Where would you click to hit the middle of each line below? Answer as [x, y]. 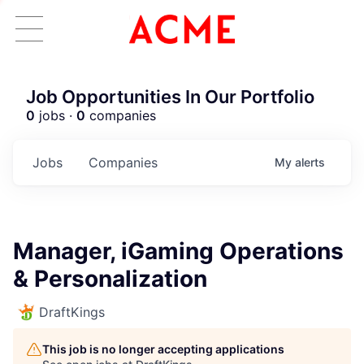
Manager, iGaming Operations [178, 251]
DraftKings [72, 312]
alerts [310, 162]
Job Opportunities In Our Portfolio [170, 97]
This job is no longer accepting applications [163, 349]
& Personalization [110, 279]
